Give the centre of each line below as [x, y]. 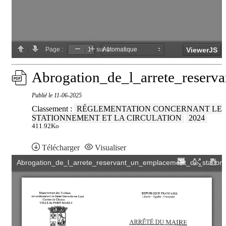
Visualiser [110, 148]
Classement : [53, 109]
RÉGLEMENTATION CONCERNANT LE [149, 109]
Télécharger [61, 148]
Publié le [43, 96]
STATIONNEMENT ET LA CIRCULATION [107, 118]
